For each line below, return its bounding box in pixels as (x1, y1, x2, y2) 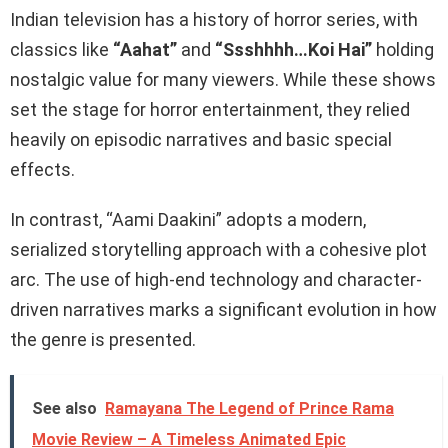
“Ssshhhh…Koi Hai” (215, 38, 372, 60)
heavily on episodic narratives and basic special (10, 128, 392, 150)
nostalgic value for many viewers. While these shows (10, 68, 436, 90)
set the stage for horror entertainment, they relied (10, 98, 410, 120)
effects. (10, 158, 75, 180)
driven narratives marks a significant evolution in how (10, 298, 437, 320)
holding (372, 38, 434, 60)
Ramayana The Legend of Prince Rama (105, 398, 394, 418)
